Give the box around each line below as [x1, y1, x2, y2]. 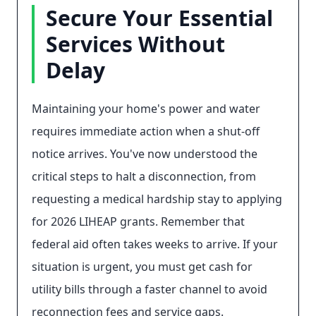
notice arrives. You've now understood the [32, 146, 257, 162]
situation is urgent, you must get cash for [32, 259, 253, 274]
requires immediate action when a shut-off [32, 123, 260, 139]
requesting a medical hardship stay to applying [32, 191, 282, 207]
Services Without [46, 30, 225, 59]
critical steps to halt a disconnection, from [32, 169, 256, 184]
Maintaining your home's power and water [32, 101, 260, 116]
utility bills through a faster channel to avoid [32, 281, 267, 297]
